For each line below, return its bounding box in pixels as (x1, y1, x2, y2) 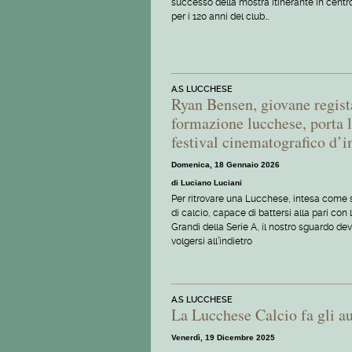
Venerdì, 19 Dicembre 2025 (171, 332, 275, 342)
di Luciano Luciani (171, 178, 242, 188)
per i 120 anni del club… (171, 11, 269, 23)
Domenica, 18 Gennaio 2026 (171, 160, 280, 170)
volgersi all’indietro (171, 236, 252, 247)
